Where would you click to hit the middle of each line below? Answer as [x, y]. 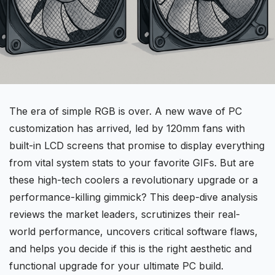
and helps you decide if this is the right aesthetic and [130, 249]
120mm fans [195, 128]
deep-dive [195, 197]
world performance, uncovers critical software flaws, [134, 231]
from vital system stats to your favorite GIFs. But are [132, 163]
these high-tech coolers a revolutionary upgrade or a [134, 180]
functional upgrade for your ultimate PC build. [116, 266]
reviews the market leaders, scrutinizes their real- [125, 214]
